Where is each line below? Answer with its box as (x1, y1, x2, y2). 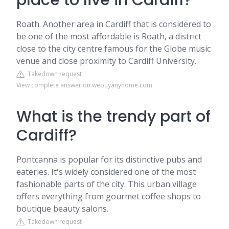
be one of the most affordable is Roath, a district (16, 31, 201, 42)
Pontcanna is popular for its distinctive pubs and (16, 154, 202, 165)
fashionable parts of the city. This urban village (16, 178, 197, 190)
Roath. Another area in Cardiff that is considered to (16, 18, 211, 30)
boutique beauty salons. (16, 203, 108, 214)
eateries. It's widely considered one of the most (16, 166, 196, 177)
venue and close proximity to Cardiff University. (16, 55, 196, 66)
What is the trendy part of (16, 106, 211, 127)
